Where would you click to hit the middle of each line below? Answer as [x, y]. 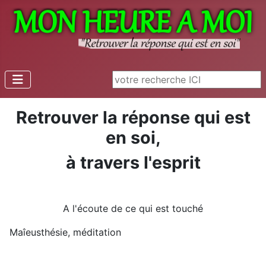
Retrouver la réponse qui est [133, 118]
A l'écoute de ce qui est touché [133, 209]
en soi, [133, 138]
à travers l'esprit [133, 163]
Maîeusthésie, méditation [65, 232]
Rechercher [137, 78]
